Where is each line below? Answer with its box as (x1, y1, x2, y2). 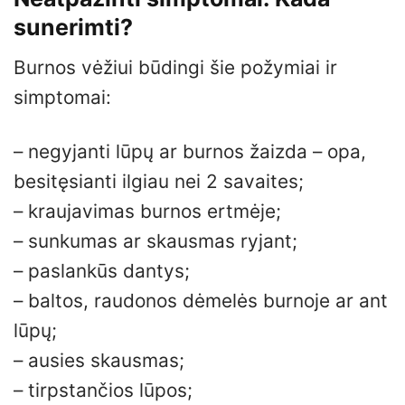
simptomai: (14, 86, 111, 109)
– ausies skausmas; (14, 349, 184, 372)
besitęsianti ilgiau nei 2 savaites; (14, 170, 304, 193)
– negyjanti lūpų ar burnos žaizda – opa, (14, 140, 366, 164)
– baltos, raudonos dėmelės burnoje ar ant (14, 289, 388, 313)
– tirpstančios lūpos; (14, 379, 193, 402)
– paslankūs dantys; (14, 259, 190, 283)
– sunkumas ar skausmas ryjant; (14, 230, 297, 253)
